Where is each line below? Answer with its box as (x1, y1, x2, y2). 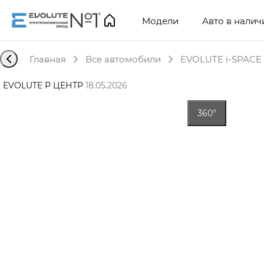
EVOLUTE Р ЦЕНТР (3, 80, 83, 91)
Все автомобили (85, 53, 161, 65)
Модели (142, 14, 179, 27)
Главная (29, 53, 66, 65)
